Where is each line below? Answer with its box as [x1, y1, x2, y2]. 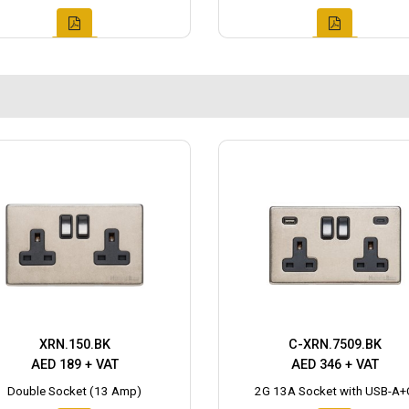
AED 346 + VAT [290, 356, 379, 372]
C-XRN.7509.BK [288, 336, 382, 352]
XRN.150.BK [38, 336, 110, 352]
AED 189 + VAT [30, 356, 119, 372]
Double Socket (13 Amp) [7, 383, 142, 398]
